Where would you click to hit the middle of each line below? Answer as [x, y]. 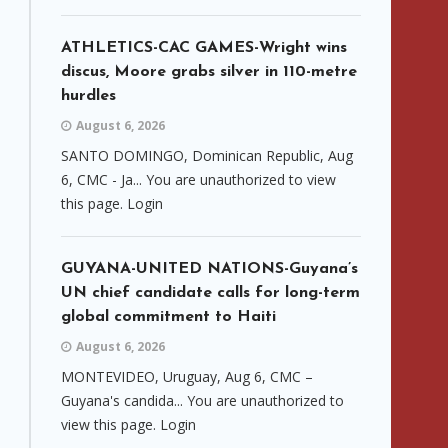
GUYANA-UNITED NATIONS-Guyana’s [209, 269]
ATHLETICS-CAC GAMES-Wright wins [204, 48]
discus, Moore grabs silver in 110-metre [209, 72]
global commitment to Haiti [168, 317]
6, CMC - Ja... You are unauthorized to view [198, 179]
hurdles [88, 96]
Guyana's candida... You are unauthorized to [202, 400]
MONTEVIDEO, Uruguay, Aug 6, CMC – [187, 376]
